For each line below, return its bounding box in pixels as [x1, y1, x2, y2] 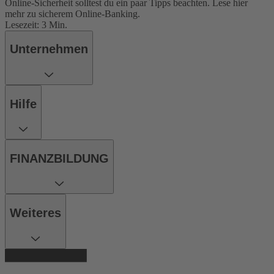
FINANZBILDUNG [10, 151, 109, 165]
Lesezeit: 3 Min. [5, 19, 67, 30]
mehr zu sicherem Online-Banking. [5, 8, 140, 19]
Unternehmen [10, 42, 88, 56]
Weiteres [10, 206, 61, 220]
